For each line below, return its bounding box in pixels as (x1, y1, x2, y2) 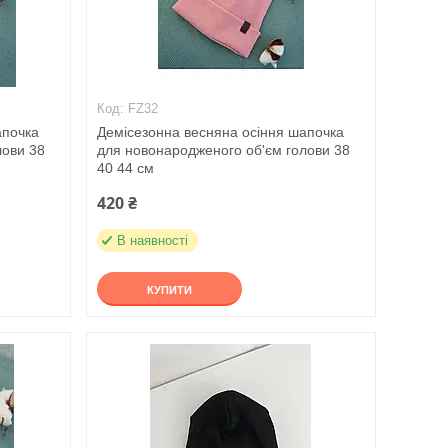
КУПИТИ (146, 284, 192, 296)
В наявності (116, 233, 188, 248)
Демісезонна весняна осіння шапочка (96, 124, 344, 140)
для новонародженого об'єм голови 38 (96, 142, 350, 158)
